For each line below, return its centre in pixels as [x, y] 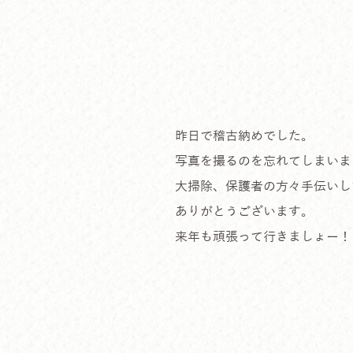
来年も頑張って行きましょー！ [263, 237]
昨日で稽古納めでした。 [244, 136]
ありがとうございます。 [244, 212]
